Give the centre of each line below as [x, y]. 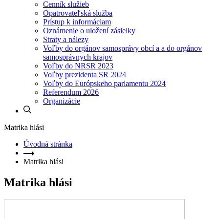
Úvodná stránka [48, 144]
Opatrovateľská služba [78, 13]
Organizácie [62, 101]
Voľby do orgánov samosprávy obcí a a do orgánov [122, 48]
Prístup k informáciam [77, 22]
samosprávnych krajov [78, 57]
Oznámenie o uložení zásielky [89, 31]
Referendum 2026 [71, 92]
